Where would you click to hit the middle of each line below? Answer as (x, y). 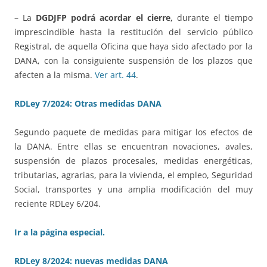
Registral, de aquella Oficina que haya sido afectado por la (133, 46)
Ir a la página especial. (60, 232)
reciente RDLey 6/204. (58, 204)
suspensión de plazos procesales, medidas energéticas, (133, 161)
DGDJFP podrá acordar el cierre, (104, 18)
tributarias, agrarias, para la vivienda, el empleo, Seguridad (133, 175)
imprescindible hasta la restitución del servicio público (133, 32)
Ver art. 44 (115, 75)
